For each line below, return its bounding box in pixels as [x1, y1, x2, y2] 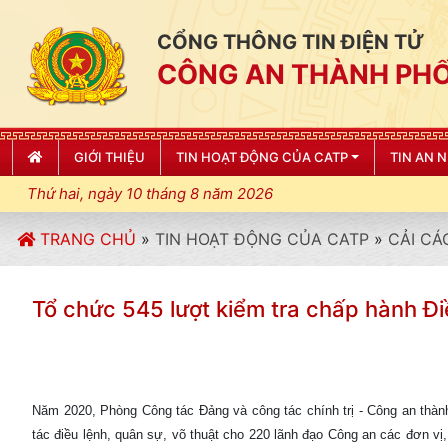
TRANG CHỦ [35, 229, 136, 249]
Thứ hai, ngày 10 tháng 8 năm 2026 [27, 184, 273, 203]
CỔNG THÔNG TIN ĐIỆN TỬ [157, 30, 424, 54]
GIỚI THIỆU [74, 149, 145, 165]
